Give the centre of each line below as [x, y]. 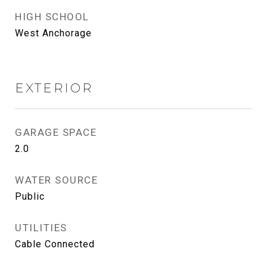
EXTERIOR [54, 88]
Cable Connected [55, 244]
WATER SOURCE [56, 180]
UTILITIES [41, 228]
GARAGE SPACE [56, 132]
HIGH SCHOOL [52, 17]
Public [30, 196]
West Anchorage [53, 33]
